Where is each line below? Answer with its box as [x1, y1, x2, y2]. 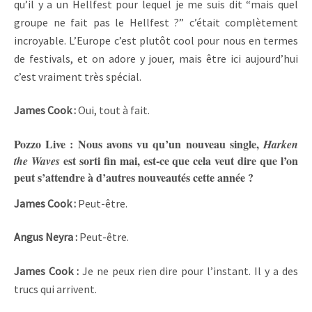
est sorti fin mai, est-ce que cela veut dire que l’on [59, 152, 299, 169]
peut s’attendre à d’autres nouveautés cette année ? [14, 169, 253, 185]
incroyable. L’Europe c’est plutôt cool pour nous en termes [14, 33, 298, 47]
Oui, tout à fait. [78, 102, 150, 117]
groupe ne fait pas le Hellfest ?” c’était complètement [14, 15, 298, 29]
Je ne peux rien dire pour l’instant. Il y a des [81, 263, 299, 278]
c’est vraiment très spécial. [14, 69, 141, 84]
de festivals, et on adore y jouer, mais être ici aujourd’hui [14, 51, 298, 65]
